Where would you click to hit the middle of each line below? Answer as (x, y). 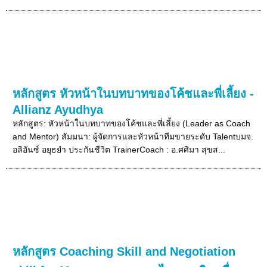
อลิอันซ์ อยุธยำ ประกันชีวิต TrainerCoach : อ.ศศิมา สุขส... (119, 149)
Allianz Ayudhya (58, 109)
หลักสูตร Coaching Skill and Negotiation (124, 251)
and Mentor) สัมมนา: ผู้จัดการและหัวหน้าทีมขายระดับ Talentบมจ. (133, 136)
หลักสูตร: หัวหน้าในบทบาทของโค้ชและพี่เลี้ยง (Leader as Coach (132, 123)
